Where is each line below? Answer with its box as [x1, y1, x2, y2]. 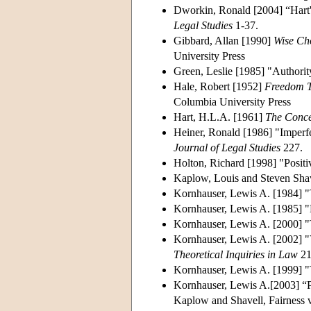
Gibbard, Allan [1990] [174, 34, 274, 47]
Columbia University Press [174, 95, 291, 108]
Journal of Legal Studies [174, 141, 280, 153]
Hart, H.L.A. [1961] [174, 110, 265, 123]
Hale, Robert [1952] [174, 80, 264, 92]
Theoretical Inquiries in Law [174, 248, 298, 260]
